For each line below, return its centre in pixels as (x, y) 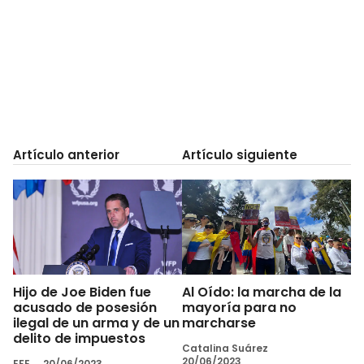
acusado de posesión (85, 307)
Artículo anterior (66, 154)
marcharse (219, 323)
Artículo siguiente (240, 154)
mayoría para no (239, 307)
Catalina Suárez (225, 348)
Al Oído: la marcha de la (262, 292)
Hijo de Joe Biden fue (82, 292)
